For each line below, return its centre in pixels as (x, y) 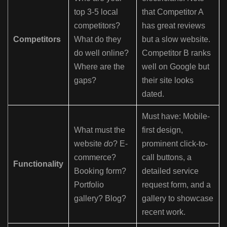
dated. (153, 94)
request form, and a (176, 185)
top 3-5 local (96, 12)
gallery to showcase (178, 199)
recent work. (164, 212)
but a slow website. (176, 40)
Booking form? (100, 171)
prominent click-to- (175, 144)
